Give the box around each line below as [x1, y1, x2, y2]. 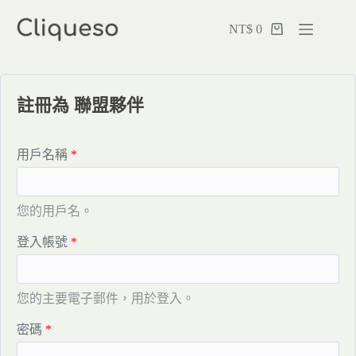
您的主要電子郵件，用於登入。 [17, 292, 195, 305]
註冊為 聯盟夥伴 [17, 95, 144, 115]
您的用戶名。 [17, 204, 93, 218]
